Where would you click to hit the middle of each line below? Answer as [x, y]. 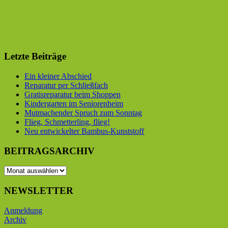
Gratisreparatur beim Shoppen [73, 94]
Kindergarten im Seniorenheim [74, 103]
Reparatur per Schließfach [66, 85]
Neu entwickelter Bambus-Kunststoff [84, 131]
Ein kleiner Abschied [58, 76]
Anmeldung [23, 210]
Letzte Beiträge [35, 56]
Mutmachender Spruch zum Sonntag [83, 112]
